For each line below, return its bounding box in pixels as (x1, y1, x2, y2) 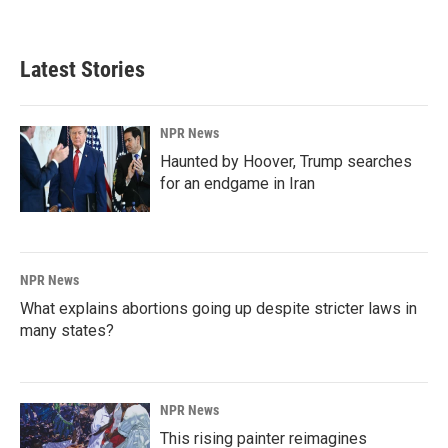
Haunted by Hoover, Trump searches (160, 151, 412, 171)
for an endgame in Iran (160, 173, 315, 193)
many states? (20, 320, 114, 340)
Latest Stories (20, 56, 145, 82)
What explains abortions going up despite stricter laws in (20, 298, 417, 318)
